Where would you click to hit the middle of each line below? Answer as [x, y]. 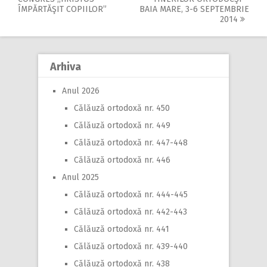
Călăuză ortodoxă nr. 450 [122, 108]
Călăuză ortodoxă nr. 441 [122, 229]
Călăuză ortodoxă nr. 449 [122, 125]
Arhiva [66, 66]
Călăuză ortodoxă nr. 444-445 [131, 194]
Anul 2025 [80, 177]
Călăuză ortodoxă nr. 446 [122, 160]
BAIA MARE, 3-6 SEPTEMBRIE [194, 9]
